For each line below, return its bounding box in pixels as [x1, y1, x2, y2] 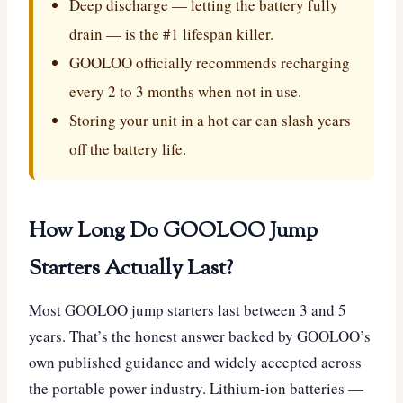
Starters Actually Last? [29, 254, 233, 285]
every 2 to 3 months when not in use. [69, 81, 301, 103]
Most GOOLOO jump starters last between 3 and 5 [29, 300, 346, 321]
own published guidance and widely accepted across [29, 352, 362, 373]
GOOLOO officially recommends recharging [69, 52, 350, 74]
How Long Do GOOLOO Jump [29, 216, 318, 247]
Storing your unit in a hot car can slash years [69, 110, 351, 131]
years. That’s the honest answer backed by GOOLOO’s [29, 326, 371, 347]
